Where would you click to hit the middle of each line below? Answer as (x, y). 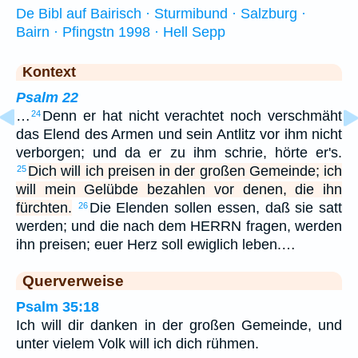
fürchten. (44, 208)
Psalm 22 (47, 98)
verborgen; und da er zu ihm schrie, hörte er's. (179, 153)
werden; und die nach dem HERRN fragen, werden (179, 227)
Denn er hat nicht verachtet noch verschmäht (192, 116)
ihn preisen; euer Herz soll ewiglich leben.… (156, 245)
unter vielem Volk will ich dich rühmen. (137, 344)
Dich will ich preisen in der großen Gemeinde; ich (185, 171)
